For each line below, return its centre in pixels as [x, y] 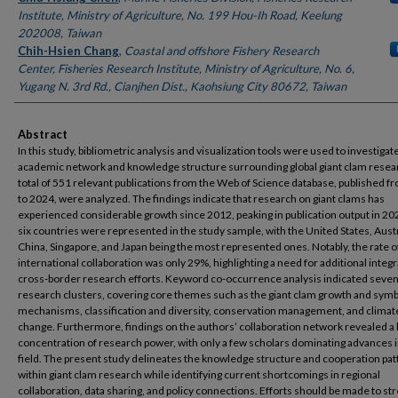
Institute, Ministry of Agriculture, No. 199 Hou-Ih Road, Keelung [180, 16]
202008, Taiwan [60, 33]
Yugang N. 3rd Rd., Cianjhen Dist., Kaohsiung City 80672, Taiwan [182, 87]
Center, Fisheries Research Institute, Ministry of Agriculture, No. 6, [186, 69]
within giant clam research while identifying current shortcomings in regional [199, 375]
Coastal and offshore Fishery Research [222, 51]
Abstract [43, 135]
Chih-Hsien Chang [68, 51]
